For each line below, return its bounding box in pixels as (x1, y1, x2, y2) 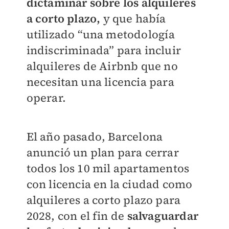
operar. (26, 90, 66, 106)
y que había (103, 11, 166, 27)
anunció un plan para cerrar (26, 145, 179, 161)
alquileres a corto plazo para (26, 192, 181, 208)
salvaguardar (124, 208, 198, 224)
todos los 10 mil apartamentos (26, 161, 190, 176)
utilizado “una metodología (26, 27, 175, 42)
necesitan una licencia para (26, 74, 174, 90)
